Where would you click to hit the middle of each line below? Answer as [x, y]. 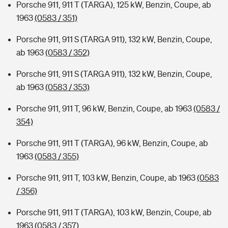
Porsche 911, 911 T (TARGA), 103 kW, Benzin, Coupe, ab [114, 212]
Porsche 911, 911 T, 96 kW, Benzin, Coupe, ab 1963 [105, 108]
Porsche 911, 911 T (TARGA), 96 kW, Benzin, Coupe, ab [112, 143]
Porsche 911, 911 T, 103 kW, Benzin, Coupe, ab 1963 [107, 178]
